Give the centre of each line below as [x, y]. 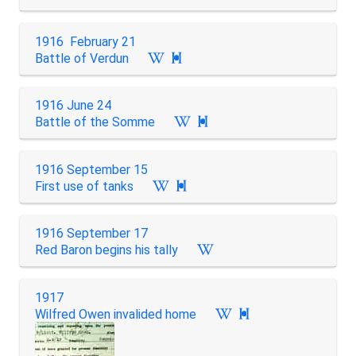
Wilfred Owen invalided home [115, 314]
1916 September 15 [91, 169]
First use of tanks [84, 186]
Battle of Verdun [81, 58]
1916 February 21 [85, 41]
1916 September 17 [91, 233]
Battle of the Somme [95, 122]
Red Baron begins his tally [106, 250]
